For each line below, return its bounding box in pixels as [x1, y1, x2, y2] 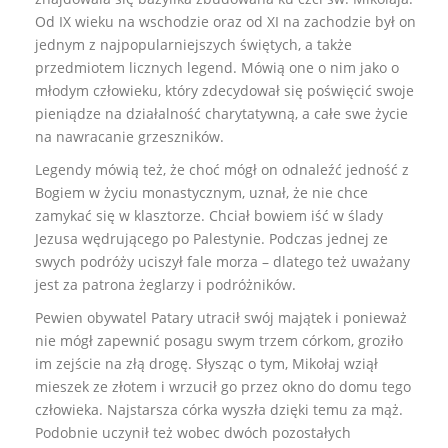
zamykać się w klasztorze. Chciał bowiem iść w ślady [35, 205, 383, 225]
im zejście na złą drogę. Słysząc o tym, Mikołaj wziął [35, 353, 378, 373]
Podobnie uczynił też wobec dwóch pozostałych [35, 422, 351, 442]
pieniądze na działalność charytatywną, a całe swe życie [35, 103, 408, 123]
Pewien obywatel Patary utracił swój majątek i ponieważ [35, 307, 407, 327]
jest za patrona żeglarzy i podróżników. [35, 274, 296, 294]
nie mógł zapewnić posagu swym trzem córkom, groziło [35, 330, 403, 350]
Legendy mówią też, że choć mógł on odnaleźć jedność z [35, 159, 409, 179]
